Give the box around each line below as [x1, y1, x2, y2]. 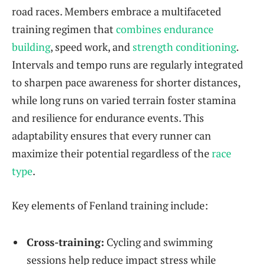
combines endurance [116, 22, 214, 37]
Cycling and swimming [104, 235, 212, 250]
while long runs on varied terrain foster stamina [12, 93, 236, 108]
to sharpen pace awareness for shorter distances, [12, 75, 240, 90]
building [12, 40, 50, 54]
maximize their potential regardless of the [12, 146, 212, 161]
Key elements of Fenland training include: [12, 198, 208, 212]
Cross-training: [27, 235, 104, 250]
